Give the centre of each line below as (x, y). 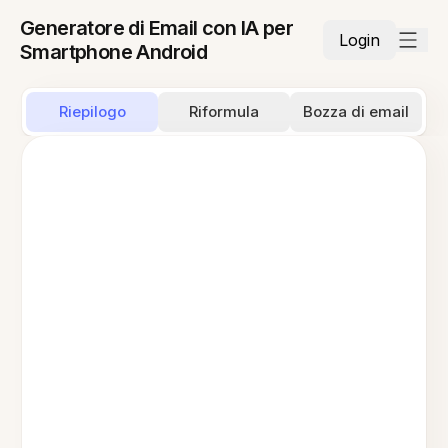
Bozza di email (355, 111)
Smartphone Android (114, 52)
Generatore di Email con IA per (156, 28)
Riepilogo (92, 111)
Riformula (224, 111)
